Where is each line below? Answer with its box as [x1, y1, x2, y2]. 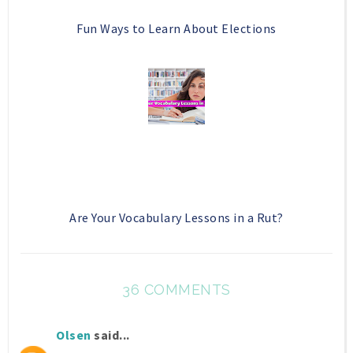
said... [91, 327, 130, 344]
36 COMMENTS [122, 281, 231, 299]
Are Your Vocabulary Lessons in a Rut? [69, 210, 284, 226]
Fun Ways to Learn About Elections [76, 20, 277, 37]
